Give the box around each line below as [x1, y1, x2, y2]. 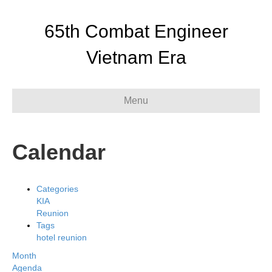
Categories [36, 184, 78, 194]
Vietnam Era [86, 47, 186, 67]
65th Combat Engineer [44, 21, 228, 41]
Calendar [12, 140, 106, 165]
